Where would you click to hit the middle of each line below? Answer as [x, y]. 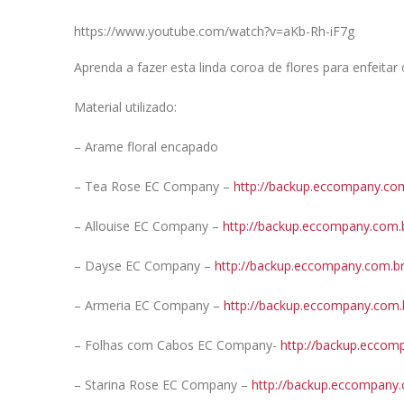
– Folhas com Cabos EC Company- [177, 345]
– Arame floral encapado [146, 147]
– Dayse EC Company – [144, 266]
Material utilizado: [125, 107]
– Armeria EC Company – [149, 305]
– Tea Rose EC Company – [154, 186]
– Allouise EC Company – [148, 226]
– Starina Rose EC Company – [163, 385]
